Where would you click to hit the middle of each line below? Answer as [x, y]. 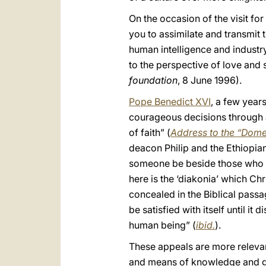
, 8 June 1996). [210, 80]
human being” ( [162, 225]
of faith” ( [150, 132]
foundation [153, 80]
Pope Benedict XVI [170, 102]
